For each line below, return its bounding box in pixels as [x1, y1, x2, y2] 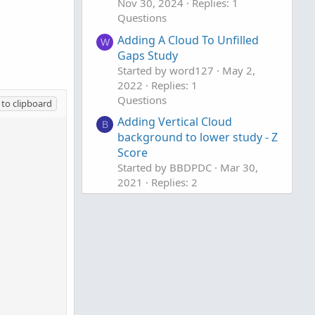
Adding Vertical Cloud [117, 113, 232, 129]
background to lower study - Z [117, 129, 278, 145]
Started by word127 [117, 63, 214, 77]
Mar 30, [220, 160, 258, 174]
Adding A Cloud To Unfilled [117, 32, 259, 48]
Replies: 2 [151, 174, 198, 189]
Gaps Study [117, 47, 178, 63]
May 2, [222, 63, 255, 77]
